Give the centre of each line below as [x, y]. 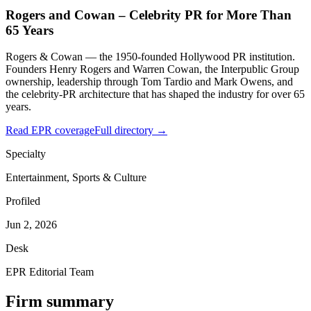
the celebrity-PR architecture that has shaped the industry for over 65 [155, 94]
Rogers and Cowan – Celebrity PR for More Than [149, 15]
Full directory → [131, 131]
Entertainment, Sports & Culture [76, 178]
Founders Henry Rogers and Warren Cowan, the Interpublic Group [152, 69]
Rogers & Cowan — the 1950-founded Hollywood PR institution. [150, 57]
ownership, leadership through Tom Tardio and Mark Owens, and [149, 82]
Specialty [26, 154]
